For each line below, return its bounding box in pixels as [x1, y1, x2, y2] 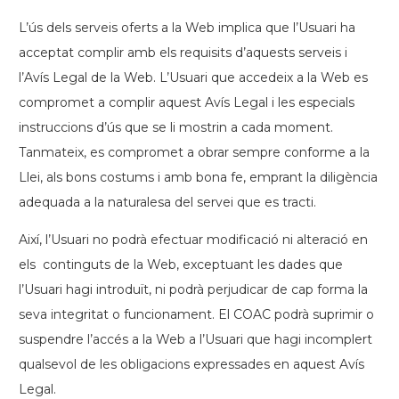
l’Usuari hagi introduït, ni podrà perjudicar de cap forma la [19, 281, 368, 297]
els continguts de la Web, [19, 256, 183, 273]
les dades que [254, 256, 343, 273]
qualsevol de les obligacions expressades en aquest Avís [19, 356, 364, 372]
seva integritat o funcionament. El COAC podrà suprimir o [19, 306, 374, 322]
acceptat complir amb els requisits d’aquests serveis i [19, 45, 347, 61]
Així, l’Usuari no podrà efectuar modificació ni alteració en [19, 232, 368, 248]
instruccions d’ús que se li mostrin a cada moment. [19, 119, 333, 135]
